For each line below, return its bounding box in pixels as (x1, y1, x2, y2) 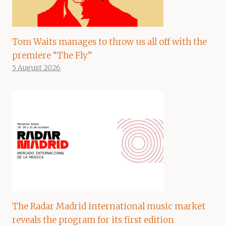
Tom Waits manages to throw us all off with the (12, 36, 207, 47)
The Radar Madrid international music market (12, 200, 205, 212)
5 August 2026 (12, 63, 61, 72)
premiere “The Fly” (12, 49, 92, 61)
